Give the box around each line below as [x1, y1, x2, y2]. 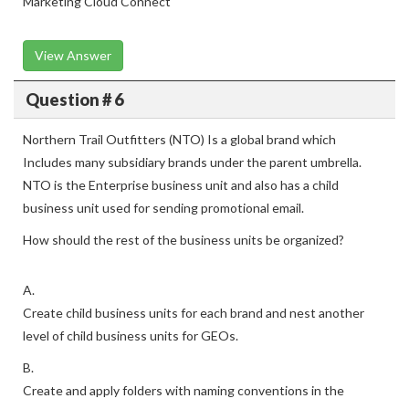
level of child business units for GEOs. [23, 328, 238, 343]
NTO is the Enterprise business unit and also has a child [23, 177, 339, 193]
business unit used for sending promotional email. [23, 200, 304, 215]
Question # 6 [25, 89, 123, 110]
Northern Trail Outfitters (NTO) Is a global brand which [23, 131, 336, 147]
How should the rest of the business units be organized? [23, 232, 344, 247]
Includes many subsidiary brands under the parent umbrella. [23, 154, 362, 170]
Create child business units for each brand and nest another [23, 305, 364, 320]
